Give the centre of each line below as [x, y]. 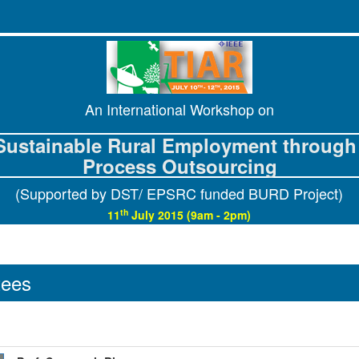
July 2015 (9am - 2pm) [190, 215]
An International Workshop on [179, 109]
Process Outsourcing [179, 166]
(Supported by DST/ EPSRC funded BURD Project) [179, 193]
